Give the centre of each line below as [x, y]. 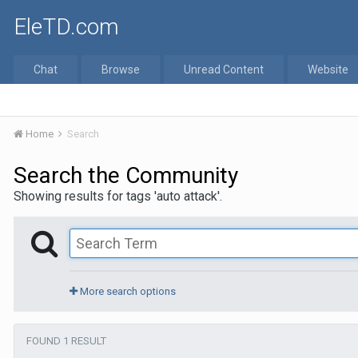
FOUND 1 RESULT [66, 341]
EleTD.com [66, 27]
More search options [127, 291]
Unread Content [224, 70]
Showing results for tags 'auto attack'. [118, 196]
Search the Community [126, 175]
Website [328, 70]
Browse [121, 70]
